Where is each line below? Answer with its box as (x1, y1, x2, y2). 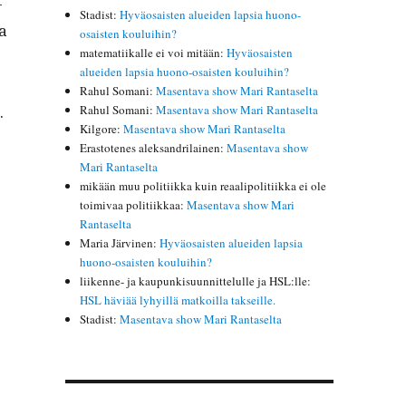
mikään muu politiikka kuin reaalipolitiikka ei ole (80, 177, 327, 194)
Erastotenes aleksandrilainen (80, 139, 221, 156)
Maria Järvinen (80, 234, 154, 251)
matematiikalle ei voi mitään (80, 43, 221, 61)
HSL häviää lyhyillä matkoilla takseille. (80, 291, 276, 308)
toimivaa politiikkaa (80, 196, 181, 213)
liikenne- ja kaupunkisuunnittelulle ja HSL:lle (80, 272, 308, 289)
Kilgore (80, 120, 118, 137)
